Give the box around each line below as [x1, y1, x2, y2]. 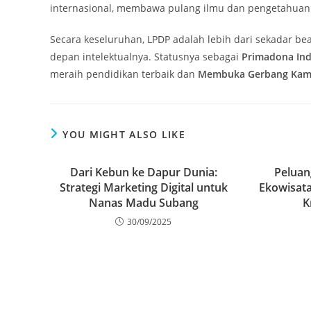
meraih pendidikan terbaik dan [50, 67, 198, 81]
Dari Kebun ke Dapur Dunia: [69, 165, 217, 180]
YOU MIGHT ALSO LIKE [62, 128, 186, 141]
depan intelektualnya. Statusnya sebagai [50, 50, 242, 63]
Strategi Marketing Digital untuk [59, 180, 228, 195]
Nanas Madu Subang [88, 195, 199, 210]
